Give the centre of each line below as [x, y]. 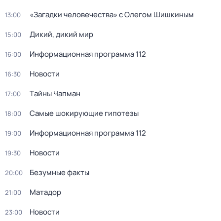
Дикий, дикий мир [61, 34]
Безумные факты [59, 172]
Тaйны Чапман [55, 93]
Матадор [45, 192]
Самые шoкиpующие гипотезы [84, 113]
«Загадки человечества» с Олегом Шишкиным [112, 15]
